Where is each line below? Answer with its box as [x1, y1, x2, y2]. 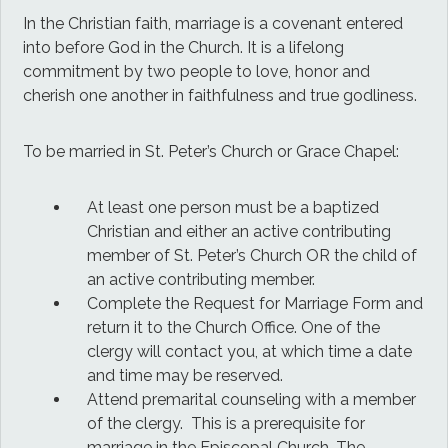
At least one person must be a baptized [87, 197, 380, 217]
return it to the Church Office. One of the [87, 317, 381, 337]
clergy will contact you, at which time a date [87, 341, 413, 361]
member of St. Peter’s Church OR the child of [87, 245, 418, 265]
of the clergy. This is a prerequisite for [87, 413, 366, 433]
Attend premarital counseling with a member [87, 389, 417, 409]
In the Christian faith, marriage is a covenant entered [23, 13, 404, 33]
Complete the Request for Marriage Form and [87, 293, 424, 313]
